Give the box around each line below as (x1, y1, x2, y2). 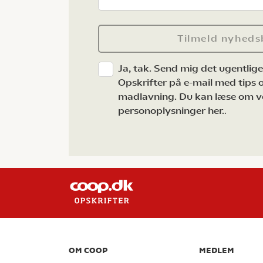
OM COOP (69, 246, 107, 255)
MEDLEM (199, 246, 234, 255)
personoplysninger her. (118, 105, 224, 117)
